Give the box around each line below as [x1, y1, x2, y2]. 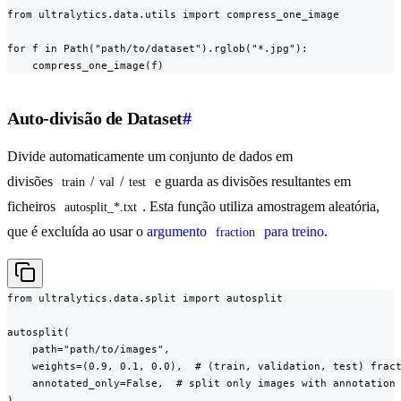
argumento [147, 224, 210, 240]
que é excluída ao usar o [7, 224, 147, 240]
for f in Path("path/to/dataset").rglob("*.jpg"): [7, 42, 308, 55]
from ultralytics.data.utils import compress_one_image [7, 8, 339, 21]
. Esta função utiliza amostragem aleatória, [142, 199, 383, 215]
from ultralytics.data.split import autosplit [7, 292, 283, 305]
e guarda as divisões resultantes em [151, 174, 354, 190]
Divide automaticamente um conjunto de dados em [7, 149, 293, 165]
